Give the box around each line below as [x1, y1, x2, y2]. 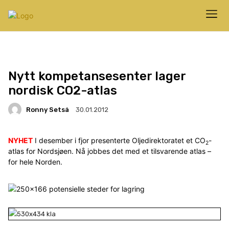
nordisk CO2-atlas [8, 83, 117, 98]
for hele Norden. [8, 157, 62, 166]
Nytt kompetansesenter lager [8, 69, 186, 83]
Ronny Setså [26, 105, 69, 113]
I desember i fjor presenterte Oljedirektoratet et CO [33, 136, 205, 145]
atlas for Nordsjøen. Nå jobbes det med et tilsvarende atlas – [8, 147, 211, 155]
